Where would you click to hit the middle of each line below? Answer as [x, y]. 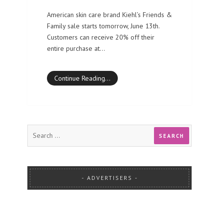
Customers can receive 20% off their [101, 37]
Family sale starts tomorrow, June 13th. [103, 26]
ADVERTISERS [109, 177]
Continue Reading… [82, 78]
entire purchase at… [76, 48]
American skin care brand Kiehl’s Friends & [109, 14]
